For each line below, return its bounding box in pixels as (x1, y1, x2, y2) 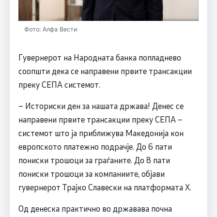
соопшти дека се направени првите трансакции (18, 65, 192, 76)
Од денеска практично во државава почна (18, 202, 172, 214)
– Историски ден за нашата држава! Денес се (18, 100, 184, 111)
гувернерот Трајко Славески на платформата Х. (18, 181, 191, 192)
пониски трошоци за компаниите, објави (18, 168, 165, 179)
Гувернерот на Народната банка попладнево (18, 51, 181, 62)
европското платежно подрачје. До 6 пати (18, 140, 172, 152)
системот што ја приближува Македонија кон (18, 127, 184, 138)
